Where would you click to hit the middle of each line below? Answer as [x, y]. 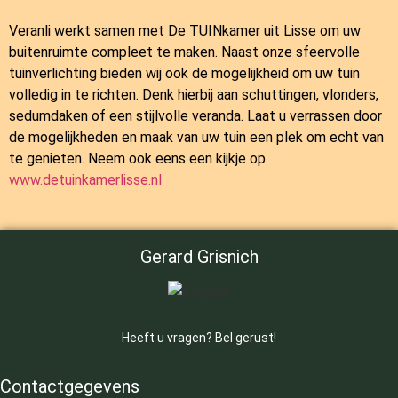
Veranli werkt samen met [88, 31]
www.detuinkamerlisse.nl [85, 180]
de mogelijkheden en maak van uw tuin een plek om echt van [196, 137]
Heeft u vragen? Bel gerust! [199, 338]
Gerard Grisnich [199, 257]
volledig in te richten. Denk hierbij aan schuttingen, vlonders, [194, 95]
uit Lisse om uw [310, 31]
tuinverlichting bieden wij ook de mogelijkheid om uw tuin [184, 73]
